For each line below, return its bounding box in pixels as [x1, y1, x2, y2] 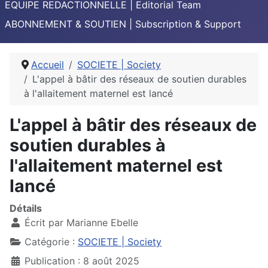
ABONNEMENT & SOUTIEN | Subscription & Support [5, 18, 241, 31]
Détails [10, 202, 42, 215]
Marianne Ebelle [66, 217, 138, 229]
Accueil [31, 59, 64, 71]
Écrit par [22, 217, 66, 229]
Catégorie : [22, 236, 78, 248]
